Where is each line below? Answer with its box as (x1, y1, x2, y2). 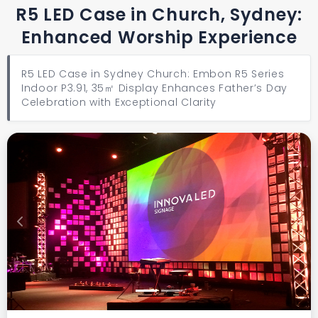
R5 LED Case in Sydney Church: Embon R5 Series (21, 67, 285, 81)
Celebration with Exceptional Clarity (21, 95, 217, 109)
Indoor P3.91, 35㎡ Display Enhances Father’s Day (21, 81, 287, 95)
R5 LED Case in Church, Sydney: (15, 3, 302, 26)
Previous (18, 220, 61, 235)
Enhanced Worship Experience (21, 26, 297, 49)
